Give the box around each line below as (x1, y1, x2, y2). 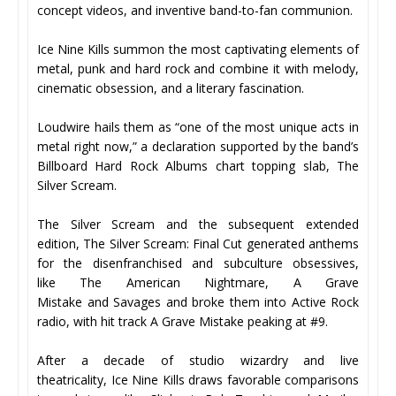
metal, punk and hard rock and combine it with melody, (37, 60, 359, 78)
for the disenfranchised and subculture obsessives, (37, 255, 359, 272)
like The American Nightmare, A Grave (37, 274, 359, 292)
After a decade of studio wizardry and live (37, 352, 359, 369)
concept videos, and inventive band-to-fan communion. (37, 2, 353, 19)
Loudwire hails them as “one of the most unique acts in (37, 118, 359, 136)
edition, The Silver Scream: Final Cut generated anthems (37, 235, 359, 253)
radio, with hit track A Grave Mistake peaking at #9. (37, 313, 328, 331)
